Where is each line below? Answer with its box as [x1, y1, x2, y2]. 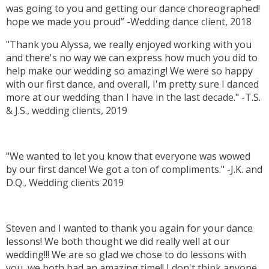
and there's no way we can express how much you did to [6, 51, 258, 65]
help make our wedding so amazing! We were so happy [6, 64, 253, 78]
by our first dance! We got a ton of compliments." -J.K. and [6, 163, 262, 177]
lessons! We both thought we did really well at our [6, 235, 230, 249]
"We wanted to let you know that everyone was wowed [6, 150, 250, 163]
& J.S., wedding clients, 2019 [6, 104, 127, 118]
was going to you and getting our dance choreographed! [6, 2, 260, 16]
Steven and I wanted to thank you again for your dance [6, 222, 253, 235]
